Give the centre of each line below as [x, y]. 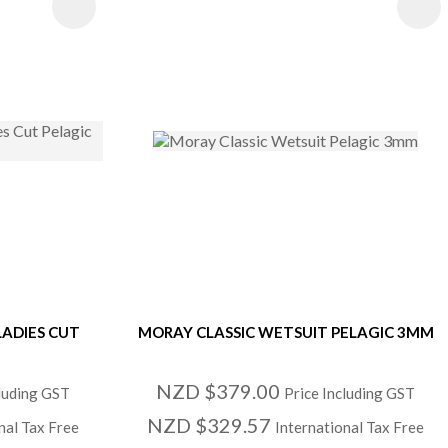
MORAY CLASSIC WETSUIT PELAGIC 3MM [285, 331]
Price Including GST [350, 392]
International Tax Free [350, 426]
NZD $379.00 [220, 390]
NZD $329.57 [211, 424]
